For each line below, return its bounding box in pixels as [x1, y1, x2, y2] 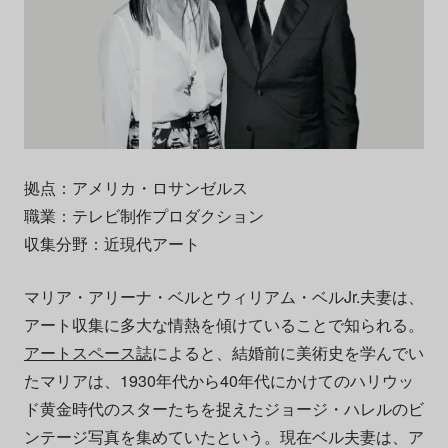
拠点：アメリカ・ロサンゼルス [23, 175, 248, 199]
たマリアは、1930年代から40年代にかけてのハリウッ [23, 368, 414, 392]
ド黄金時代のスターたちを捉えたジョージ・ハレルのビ [23, 396, 424, 420]
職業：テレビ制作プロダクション [23, 203, 264, 227]
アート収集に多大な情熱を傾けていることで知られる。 [23, 312, 424, 336]
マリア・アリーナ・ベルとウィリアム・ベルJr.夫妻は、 [23, 284, 424, 308]
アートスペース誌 [23, 340, 152, 364]
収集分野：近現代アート [23, 231, 200, 255]
